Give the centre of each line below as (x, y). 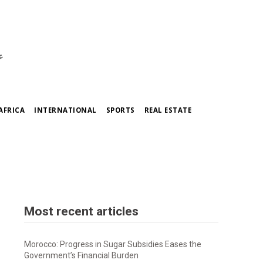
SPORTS (120, 110)
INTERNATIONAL (65, 110)
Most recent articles (82, 212)
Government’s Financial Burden (82, 256)
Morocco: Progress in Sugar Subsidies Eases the (113, 245)
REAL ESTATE (168, 110)
